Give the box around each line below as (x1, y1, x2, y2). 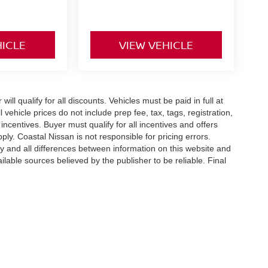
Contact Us (130, 257, 166, 266)
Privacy (173, 257, 197, 266)
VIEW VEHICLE (118, 37, 193, 52)
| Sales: (51, 257, 78, 266)
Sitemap (203, 257, 230, 266)
